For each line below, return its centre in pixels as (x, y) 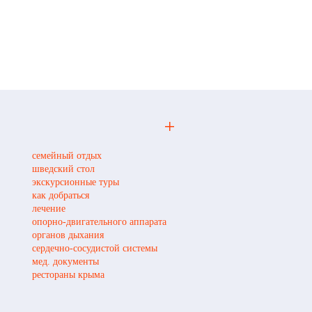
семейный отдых (67, 155)
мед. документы (65, 261)
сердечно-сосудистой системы (95, 248)
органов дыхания (68, 235)
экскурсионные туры (76, 182)
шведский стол (63, 169)
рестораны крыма (68, 274)
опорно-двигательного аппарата (99, 221)
